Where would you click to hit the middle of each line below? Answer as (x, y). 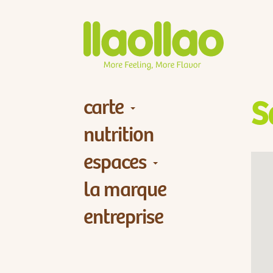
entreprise (123, 218)
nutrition (119, 136)
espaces (115, 163)
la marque (125, 191)
